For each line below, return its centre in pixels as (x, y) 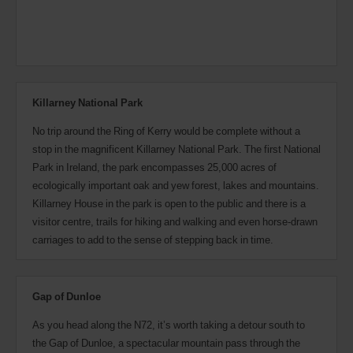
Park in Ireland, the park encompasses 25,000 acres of (154, 167)
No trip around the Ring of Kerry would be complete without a (166, 130)
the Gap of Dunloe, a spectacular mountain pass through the (166, 342)
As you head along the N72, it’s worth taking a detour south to (169, 324)
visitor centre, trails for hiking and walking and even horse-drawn (175, 221)
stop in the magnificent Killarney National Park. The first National (176, 149)
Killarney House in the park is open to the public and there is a (169, 203)
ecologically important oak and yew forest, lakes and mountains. (176, 185)
